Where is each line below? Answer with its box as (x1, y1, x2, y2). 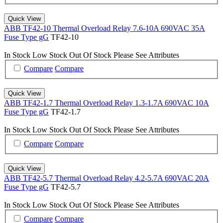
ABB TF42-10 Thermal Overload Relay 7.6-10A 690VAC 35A (4, 23, 205, 32)
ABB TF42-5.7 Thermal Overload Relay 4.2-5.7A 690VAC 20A (4, 173, 209, 182)
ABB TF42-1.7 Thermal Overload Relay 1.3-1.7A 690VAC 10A (4, 99, 209, 108)
